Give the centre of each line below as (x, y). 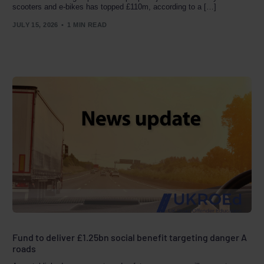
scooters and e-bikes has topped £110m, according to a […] (115, 7)
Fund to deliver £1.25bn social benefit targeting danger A (130, 237)
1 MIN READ (87, 24)
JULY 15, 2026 (35, 24)
